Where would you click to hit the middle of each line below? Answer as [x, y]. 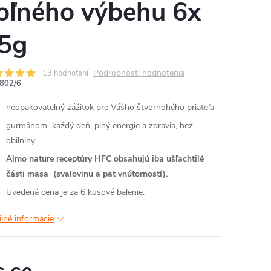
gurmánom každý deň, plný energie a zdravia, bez [100, 126]
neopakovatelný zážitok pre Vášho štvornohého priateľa [110, 107]
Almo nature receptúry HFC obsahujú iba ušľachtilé [105, 159]
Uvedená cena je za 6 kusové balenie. [75, 192]
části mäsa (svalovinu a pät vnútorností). [88, 174]
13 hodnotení [65, 73]
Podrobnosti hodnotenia [139, 73]
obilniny [21, 141]
